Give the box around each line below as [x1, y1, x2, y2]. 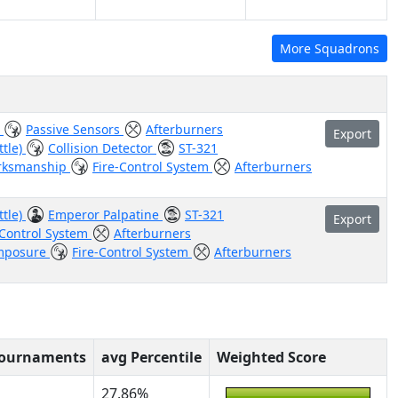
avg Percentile [101, 347, 202, 367]
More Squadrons [280, 40, 379, 57]
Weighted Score [217, 347, 326, 367]
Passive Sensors [26, 121, 123, 138]
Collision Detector [48, 139, 156, 156]
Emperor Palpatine [48, 206, 163, 223]
